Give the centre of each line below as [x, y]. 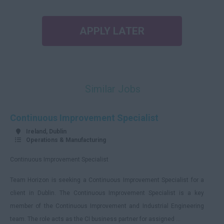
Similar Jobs [113, 89]
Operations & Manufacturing [66, 140]
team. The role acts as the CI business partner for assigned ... [95, 219]
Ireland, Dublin [46, 131]
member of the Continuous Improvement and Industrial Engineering [107, 206]
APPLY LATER [112, 31]
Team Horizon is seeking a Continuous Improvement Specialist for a [107, 180]
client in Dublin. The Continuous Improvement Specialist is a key [107, 193]
